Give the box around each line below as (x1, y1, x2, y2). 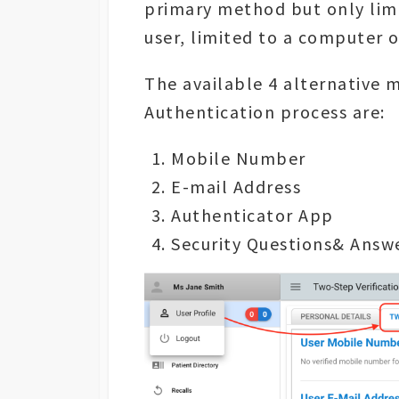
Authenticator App (171, 204, 334, 227)
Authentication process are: (144, 101, 386, 124)
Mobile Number (171, 147, 306, 170)
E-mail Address (171, 175, 301, 199)
